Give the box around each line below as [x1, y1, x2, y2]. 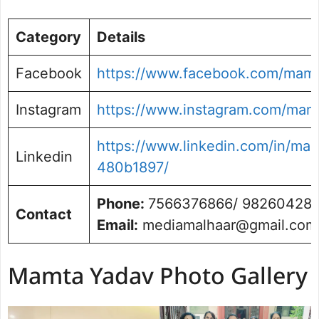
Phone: [97, 194, 148, 212]
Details [97, 28, 145, 46]
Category [16, 28, 81, 46]
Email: [97, 216, 138, 234]
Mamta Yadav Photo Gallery [8, 263, 308, 293]
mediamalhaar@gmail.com [138, 216, 318, 234]
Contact [16, 205, 72, 223]
